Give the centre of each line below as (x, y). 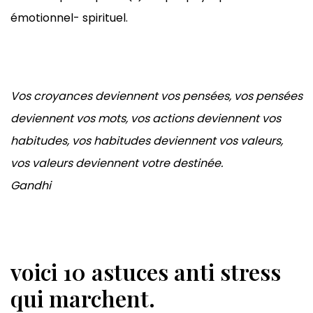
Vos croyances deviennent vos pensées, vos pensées (156, 96)
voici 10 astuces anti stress (146, 271)
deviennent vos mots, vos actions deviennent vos (146, 118)
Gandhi (31, 185)
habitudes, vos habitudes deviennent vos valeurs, (147, 140)
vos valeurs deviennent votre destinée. (117, 163)
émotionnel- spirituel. (69, 17)
